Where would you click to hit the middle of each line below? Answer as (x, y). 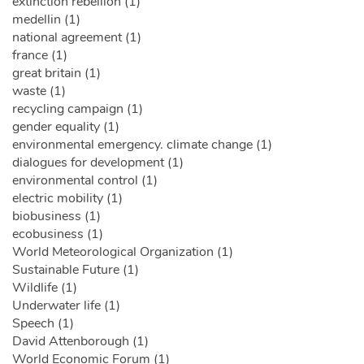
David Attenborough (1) (80, 342)
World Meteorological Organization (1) (123, 252)
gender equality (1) (66, 127)
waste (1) (39, 91)
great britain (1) (56, 74)
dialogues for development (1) (98, 163)
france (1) (40, 56)
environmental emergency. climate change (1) (142, 145)
